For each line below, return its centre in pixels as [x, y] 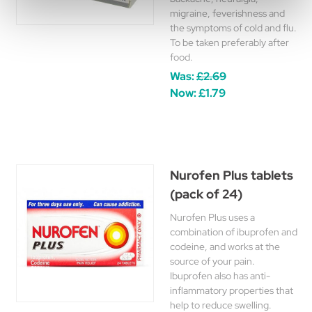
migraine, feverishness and [227, 13]
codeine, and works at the [225, 247]
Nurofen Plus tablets [232, 175]
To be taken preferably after [229, 42]
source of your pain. [212, 261]
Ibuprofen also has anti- [220, 276]
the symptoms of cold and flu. [233, 28]
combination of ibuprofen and [234, 232]
